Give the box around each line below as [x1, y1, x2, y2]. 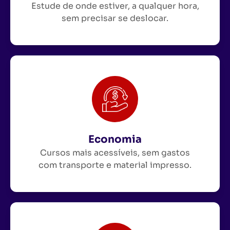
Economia [88, 132, 142, 146]
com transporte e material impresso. [39, 159, 191, 170]
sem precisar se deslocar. [62, 12, 168, 24]
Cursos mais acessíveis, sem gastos [40, 147, 190, 158]
